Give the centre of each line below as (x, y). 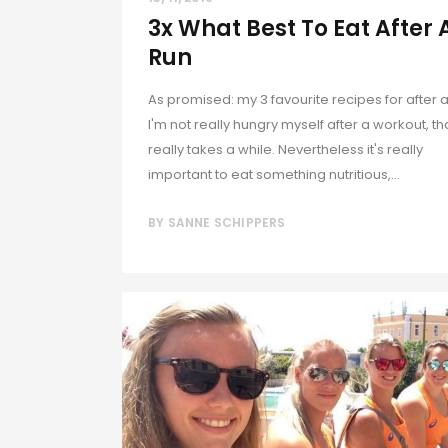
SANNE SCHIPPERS (226, 222)
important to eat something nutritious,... (274, 174)
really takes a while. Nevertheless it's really (285, 149)
